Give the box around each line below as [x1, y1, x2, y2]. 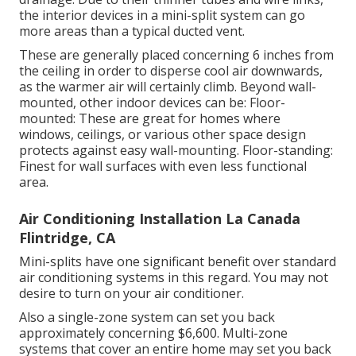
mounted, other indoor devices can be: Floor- [19, 93, 285, 111]
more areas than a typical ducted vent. [19, 21, 245, 40]
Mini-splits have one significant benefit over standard [19, 252, 336, 270]
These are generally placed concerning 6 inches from [19, 45, 334, 64]
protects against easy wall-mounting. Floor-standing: [19, 141, 333, 159]
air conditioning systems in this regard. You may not [19, 268, 328, 286]
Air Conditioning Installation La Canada [19, 208, 300, 228]
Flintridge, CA [19, 227, 115, 247]
